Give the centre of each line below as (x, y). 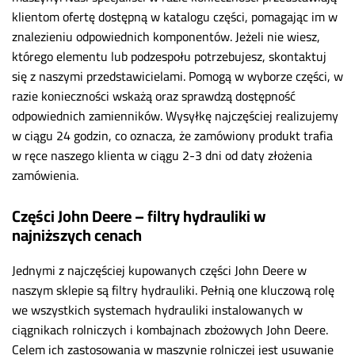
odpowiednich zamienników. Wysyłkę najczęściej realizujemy (175, 115)
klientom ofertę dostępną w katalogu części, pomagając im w (175, 16)
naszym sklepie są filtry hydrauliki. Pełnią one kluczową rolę (173, 290)
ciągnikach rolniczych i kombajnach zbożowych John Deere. (170, 330)
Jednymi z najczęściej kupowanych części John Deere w (159, 271)
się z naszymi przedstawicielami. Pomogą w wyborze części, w (177, 76)
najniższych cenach (77, 235)
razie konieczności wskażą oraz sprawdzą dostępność (154, 95)
